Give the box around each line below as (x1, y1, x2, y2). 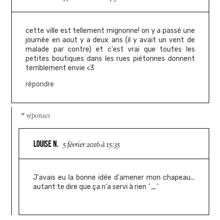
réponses (27, 111, 51, 122)
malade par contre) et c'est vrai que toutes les (26, 45, 195, 54)
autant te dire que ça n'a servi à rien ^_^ (33, 182, 160, 191)
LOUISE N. (33, 138, 59, 149)
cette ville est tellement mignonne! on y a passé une (26, 26, 195, 35)
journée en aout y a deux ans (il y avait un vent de (26, 35, 195, 44)
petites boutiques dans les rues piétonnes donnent (26, 54, 195, 63)
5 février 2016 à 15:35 (63, 139, 120, 150)
